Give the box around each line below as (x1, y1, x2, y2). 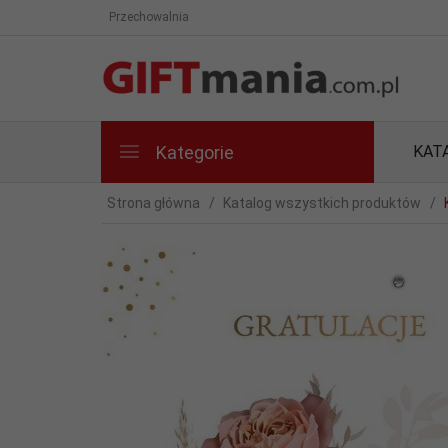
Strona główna (107, 195, 200, 211)
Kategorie (152, 142, 234, 163)
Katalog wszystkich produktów (223, 195, 421, 211)
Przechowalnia (109, 10, 189, 24)
